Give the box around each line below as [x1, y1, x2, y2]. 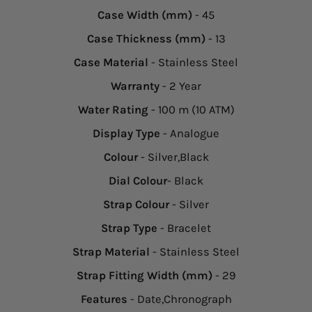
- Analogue [160, 126, 219, 140]
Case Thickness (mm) [86, 31, 205, 45]
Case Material [74, 55, 148, 69]
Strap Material [72, 244, 150, 258]
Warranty [111, 79, 159, 93]
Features [80, 292, 127, 306]
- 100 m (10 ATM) [148, 102, 235, 116]
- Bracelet [157, 221, 211, 235]
